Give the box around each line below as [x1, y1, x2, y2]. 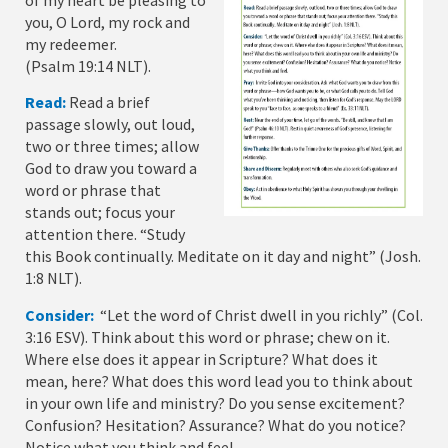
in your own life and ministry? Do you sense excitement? [25, 392, 405, 413]
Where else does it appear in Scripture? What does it [25, 348, 378, 369]
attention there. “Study [25, 224, 185, 245]
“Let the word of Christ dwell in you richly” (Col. [100, 304, 423, 325]
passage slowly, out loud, [25, 114, 195, 135]
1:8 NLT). [25, 268, 82, 289]
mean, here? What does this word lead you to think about [25, 370, 413, 391]
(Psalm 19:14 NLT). [25, 56, 151, 77]
